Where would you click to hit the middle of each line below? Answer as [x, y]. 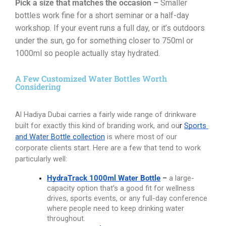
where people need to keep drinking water [116, 208]
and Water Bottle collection [60, 137]
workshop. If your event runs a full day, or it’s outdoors [110, 28]
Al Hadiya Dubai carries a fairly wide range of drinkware [106, 115]
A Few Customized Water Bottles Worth [91, 78]
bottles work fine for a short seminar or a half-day [102, 15]
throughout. [66, 218]
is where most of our [142, 137]
